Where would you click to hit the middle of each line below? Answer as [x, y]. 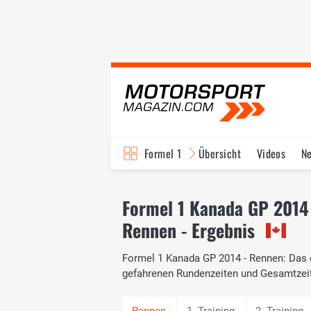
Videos [271, 153]
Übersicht [220, 153]
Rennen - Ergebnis [188, 230]
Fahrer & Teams [248, 185]
